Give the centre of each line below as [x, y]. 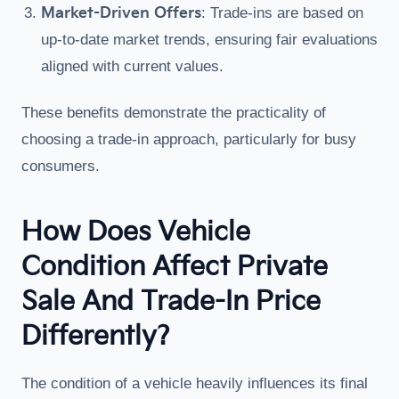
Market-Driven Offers [121, 13]
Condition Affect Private [175, 267]
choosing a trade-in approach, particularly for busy [189, 139]
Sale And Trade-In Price [171, 302]
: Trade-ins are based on [282, 13]
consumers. [61, 166]
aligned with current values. [132, 66]
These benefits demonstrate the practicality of [174, 113]
